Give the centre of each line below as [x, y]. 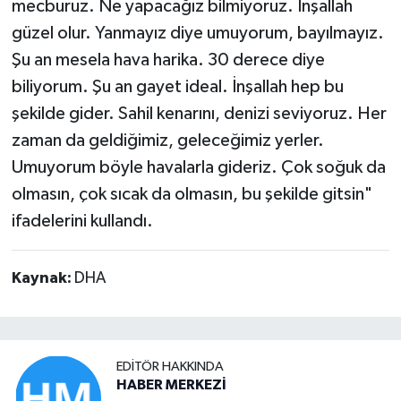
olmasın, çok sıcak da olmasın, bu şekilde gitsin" [192, 194]
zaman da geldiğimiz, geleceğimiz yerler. [167, 140]
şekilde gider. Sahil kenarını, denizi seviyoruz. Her [199, 113]
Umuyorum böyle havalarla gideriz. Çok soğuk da [198, 167]
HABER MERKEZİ [171, 385]
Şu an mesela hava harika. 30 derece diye [168, 60]
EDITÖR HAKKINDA [170, 367]
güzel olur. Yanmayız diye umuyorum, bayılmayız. [197, 33]
